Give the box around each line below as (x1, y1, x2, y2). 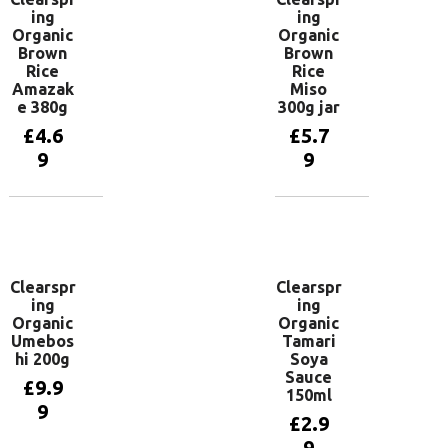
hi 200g (15, 350, 71, 368)
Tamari (281, 332, 336, 350)
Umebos (11, 332, 75, 350)
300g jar (277, 98, 340, 116)
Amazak (11, 80, 74, 98)
